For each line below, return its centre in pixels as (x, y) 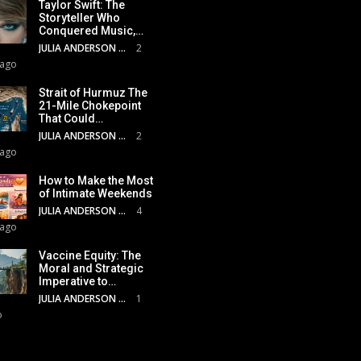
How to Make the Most (96, 180)
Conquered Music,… (91, 30)
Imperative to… (77, 281)
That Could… (71, 118)
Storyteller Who (79, 17)
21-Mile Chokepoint (90, 105)
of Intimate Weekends (95, 193)
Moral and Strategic (91, 268)
